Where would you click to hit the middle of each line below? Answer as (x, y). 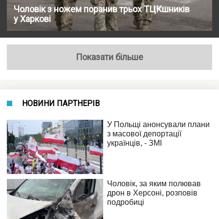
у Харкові (32, 19)
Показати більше (109, 57)
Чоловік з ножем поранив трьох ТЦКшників (102, 9)
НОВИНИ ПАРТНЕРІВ (61, 103)
